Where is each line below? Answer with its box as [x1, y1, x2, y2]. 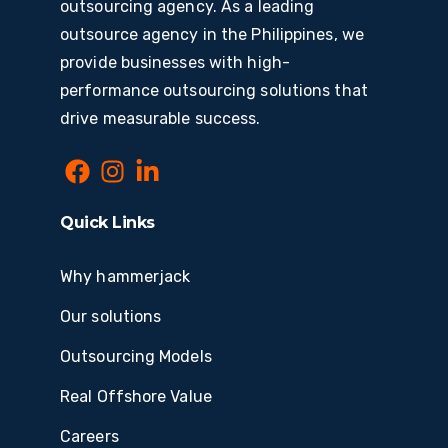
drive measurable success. [60, 109, 261, 129]
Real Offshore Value [60, 387, 212, 407]
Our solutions [60, 307, 162, 327]
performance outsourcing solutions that [60, 81, 368, 101]
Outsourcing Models [60, 347, 212, 367]
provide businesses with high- [60, 53, 290, 73]
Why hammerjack [60, 267, 191, 287]
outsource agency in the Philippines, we [60, 25, 364, 45]
